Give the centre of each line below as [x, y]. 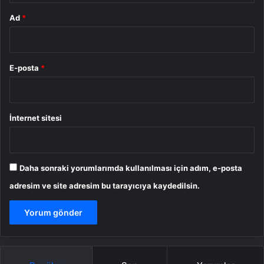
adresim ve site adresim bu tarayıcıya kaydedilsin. [105, 185]
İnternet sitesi [36, 118]
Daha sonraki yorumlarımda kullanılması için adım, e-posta [131, 168]
